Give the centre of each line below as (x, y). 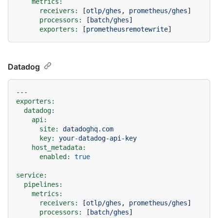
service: (32, 175)
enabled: (55, 156)
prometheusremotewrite (127, 29)
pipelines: (43, 184)
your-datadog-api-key (98, 138)
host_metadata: (59, 147)
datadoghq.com (88, 129)
